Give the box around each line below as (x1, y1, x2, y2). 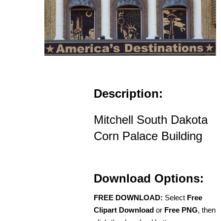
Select (163, 193, 187, 202)
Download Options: (94, 171, 204, 185)
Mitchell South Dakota (94, 112, 208, 126)
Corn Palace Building (94, 129, 202, 143)
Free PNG (164, 205, 198, 214)
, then (198, 205, 216, 214)
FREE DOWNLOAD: (94, 193, 163, 202)
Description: (94, 86, 163, 100)
